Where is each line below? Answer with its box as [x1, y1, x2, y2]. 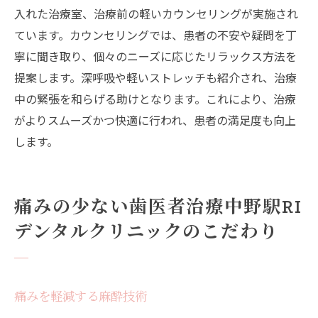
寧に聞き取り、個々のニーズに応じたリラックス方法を [14, 48, 297, 65]
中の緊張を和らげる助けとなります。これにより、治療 [14, 90, 296, 108]
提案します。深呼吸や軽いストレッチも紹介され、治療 [14, 69, 297, 87]
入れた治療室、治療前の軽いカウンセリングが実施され [14, 5, 298, 23]
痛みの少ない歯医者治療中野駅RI [14, 196, 303, 218]
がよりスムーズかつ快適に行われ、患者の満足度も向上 [14, 111, 296, 129]
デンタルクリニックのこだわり [14, 221, 279, 243]
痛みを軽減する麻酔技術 [14, 287, 147, 305]
